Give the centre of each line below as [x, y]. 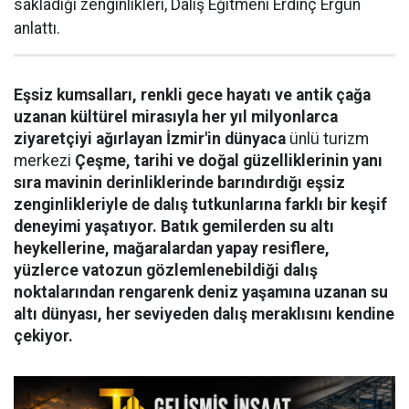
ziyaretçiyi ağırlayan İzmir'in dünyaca [150, 139]
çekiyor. [43, 336]
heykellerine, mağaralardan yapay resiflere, [172, 249]
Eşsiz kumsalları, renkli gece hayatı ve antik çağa [192, 95]
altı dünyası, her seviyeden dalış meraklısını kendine [204, 315]
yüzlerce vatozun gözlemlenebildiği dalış [166, 271]
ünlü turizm [327, 139]
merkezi [44, 161]
